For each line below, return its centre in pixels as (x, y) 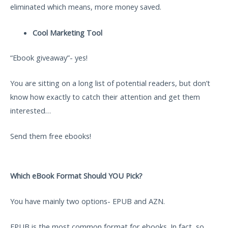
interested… (31, 110)
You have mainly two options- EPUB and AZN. (88, 201)
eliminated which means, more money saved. (87, 7)
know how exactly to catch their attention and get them (105, 96)
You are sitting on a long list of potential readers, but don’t (110, 83)
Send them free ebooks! (52, 136)
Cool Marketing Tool (68, 32)
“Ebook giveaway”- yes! (49, 57)
